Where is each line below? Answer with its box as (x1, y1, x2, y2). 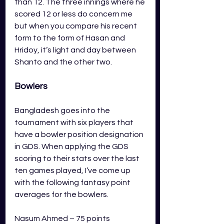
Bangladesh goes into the (14, 106, 111, 114)
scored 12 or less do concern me (14, 9, 134, 18)
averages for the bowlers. (14, 190, 108, 198)
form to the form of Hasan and (14, 33, 126, 42)
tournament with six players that (14, 118, 135, 126)
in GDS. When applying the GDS (14, 142, 130, 150)
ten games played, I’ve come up (14, 166, 132, 174)
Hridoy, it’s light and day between (14, 45, 137, 54)
